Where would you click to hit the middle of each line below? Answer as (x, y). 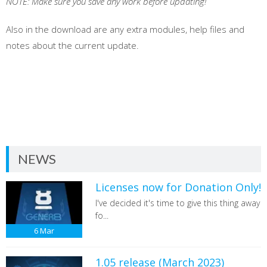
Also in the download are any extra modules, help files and (125, 29)
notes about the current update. (72, 45)
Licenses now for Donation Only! (178, 187)
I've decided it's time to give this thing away (177, 203)
